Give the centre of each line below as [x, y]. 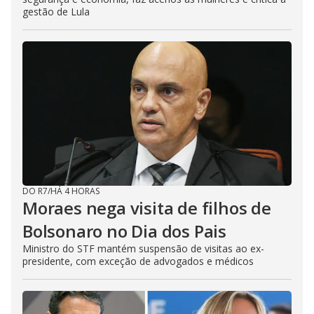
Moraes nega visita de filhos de [147, 208]
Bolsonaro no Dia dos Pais [124, 231]
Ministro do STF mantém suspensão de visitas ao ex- [143, 248]
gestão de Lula [56, 12]
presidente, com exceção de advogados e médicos [138, 261]
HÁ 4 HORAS [75, 191]
